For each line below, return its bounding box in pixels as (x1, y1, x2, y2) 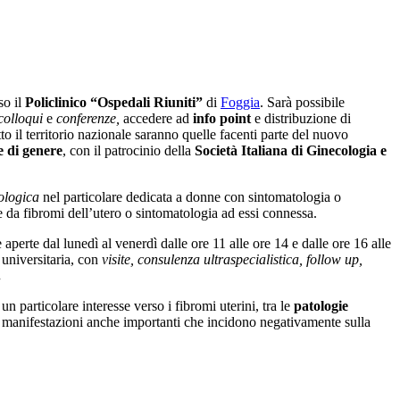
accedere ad (120, 110, 193, 126)
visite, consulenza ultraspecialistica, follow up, (102, 251, 362, 267)
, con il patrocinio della (62, 142, 195, 158)
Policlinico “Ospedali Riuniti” (25, 94, 203, 110)
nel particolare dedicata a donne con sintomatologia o (39, 188, 341, 204)
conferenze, (56, 110, 120, 126)
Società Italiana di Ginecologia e (195, 142, 387, 158)
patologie (294, 297, 348, 313)
